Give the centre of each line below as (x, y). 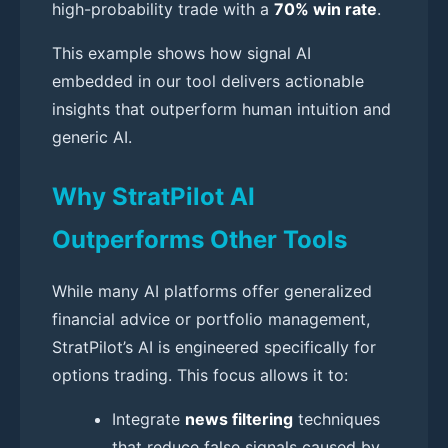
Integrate (148, 418)
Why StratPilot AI (153, 196)
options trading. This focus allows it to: (200, 374)
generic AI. (92, 136)
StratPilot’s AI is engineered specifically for (214, 346)
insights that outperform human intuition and (221, 108)
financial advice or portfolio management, (211, 318)
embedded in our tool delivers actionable (208, 80)
